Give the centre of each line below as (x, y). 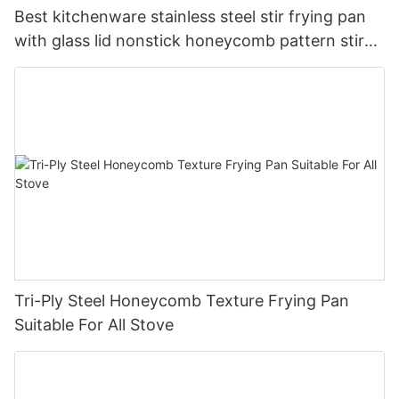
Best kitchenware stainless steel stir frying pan (190, 17)
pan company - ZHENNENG (119, 65)
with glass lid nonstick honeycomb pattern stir (189, 41)
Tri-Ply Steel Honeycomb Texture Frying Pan (182, 300)
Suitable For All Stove (94, 324)
